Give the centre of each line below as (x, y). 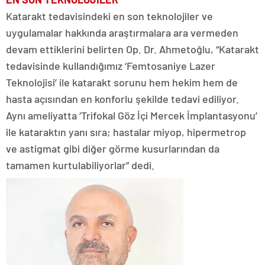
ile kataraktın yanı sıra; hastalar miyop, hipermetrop (126, 132)
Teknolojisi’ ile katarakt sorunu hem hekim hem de (122, 82)
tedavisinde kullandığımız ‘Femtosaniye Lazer (111, 65)
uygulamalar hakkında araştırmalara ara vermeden (122, 32)
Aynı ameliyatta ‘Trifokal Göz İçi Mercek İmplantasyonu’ (132, 115)
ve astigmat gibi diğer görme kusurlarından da (113, 148)
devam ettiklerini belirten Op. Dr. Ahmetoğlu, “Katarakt (132, 49)
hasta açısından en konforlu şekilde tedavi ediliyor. (122, 98)
